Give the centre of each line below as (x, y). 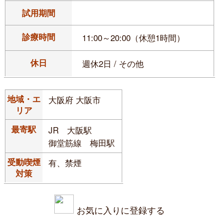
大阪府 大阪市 (74, 100)
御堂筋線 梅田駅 (81, 142)
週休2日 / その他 (113, 63)
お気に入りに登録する (121, 210)
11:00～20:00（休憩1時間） (135, 38)
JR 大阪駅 (70, 130)
